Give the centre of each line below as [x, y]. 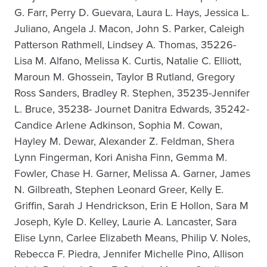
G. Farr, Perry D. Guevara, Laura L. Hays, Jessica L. [132, 13]
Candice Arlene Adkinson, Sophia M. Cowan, [118, 125]
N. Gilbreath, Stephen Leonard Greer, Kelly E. [119, 190]
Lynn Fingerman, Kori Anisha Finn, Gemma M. [121, 157]
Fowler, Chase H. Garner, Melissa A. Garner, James [132, 173]
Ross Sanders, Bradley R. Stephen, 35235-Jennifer [132, 93]
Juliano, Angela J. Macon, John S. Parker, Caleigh [129, 29]
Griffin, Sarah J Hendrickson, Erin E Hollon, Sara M [131, 206]
